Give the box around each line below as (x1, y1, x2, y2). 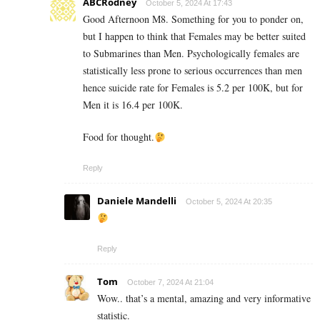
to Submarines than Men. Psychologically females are (83, 46, 299, 61)
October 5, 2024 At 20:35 (186, 197, 272, 206)
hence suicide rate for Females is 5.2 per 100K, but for (83, 81, 303, 95)
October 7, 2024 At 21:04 (127, 278, 214, 287)
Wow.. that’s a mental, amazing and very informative (97, 291, 311, 306)
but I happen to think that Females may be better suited (83, 29, 306, 44)
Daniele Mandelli (97, 194, 176, 208)
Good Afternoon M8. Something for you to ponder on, (83, 12, 304, 26)
